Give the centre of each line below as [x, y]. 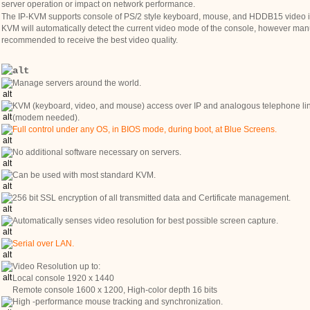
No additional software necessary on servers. [97, 152]
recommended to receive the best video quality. [90, 40]
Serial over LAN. [44, 244]
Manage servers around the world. [77, 83]
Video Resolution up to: [57, 266]
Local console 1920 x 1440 [64, 278]
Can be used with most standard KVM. [84, 175]
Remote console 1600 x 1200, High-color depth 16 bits [115, 290]
